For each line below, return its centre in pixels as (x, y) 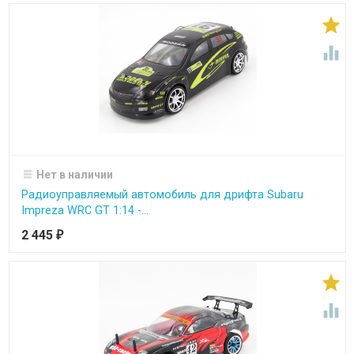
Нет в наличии (75, 174)
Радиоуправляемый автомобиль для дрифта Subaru (162, 194)
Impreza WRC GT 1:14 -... (85, 210)
